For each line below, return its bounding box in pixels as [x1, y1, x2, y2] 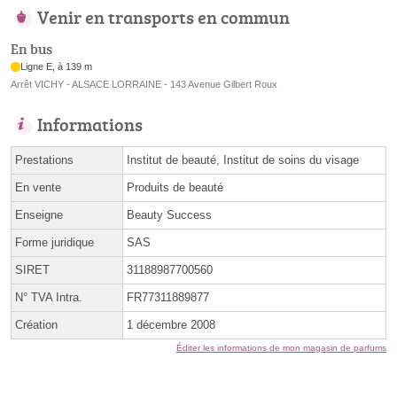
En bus [11, 39, 52, 59]
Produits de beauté [127, 181, 223, 195]
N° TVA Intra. [15, 291, 82, 305]
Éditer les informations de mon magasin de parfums [176, 343, 386, 354]
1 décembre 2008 [127, 318, 215, 332]
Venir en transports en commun [37, 4, 290, 29]
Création [15, 318, 58, 332]
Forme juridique [15, 236, 94, 250]
